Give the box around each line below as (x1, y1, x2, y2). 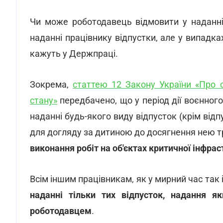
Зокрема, (30, 79, 73, 90)
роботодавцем (30, 206, 92, 216)
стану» (30, 95, 57, 106)
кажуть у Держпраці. (30, 48, 118, 59)
